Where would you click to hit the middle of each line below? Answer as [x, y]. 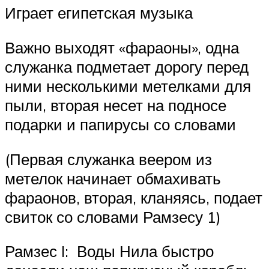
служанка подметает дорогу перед [127, 66]
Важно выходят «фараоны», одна [122, 47]
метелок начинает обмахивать [113, 178]
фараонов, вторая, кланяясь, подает [134, 197]
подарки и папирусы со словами [120, 124]
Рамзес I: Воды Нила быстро [109, 251]
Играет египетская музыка [99, 13]
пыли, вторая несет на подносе [116, 105]
